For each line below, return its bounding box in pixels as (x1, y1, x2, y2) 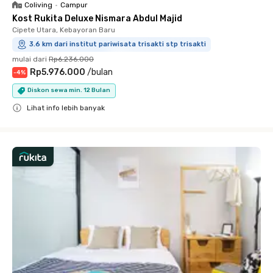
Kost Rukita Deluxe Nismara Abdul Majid (12, 13, 182, 24)
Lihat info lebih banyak (27, 103, 105, 112)
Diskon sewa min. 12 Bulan (27, 87, 110, 94)
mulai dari (12, 54, 47, 63)
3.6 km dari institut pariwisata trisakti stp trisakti (29, 40, 206, 48)
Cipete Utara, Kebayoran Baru (12, 25, 115, 34)
